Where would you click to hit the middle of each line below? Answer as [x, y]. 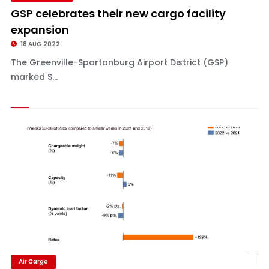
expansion [40, 30]
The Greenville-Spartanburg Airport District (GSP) [119, 62]
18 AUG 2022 [39, 44]
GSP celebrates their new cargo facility [118, 14]
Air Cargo [33, 261]
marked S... [34, 77]
